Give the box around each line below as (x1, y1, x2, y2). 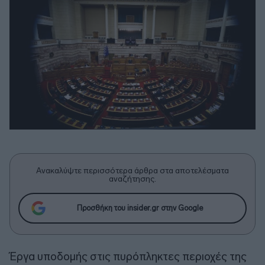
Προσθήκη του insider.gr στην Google (76, 203, 203, 213)
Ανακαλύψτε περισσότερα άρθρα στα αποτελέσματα (36, 165, 229, 176)
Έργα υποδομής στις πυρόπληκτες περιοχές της (9, 249, 247, 263)
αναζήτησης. (109, 173, 156, 184)
